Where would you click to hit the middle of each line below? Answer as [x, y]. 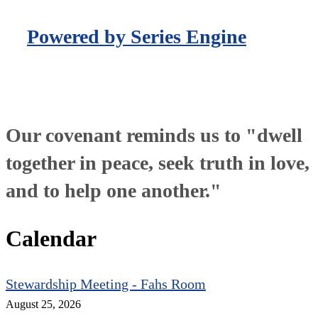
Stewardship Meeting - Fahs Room [106, 284]
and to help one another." [114, 191]
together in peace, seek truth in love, [158, 163]
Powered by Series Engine [137, 37]
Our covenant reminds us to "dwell [154, 136]
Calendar [51, 239]
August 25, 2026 [43, 304]
